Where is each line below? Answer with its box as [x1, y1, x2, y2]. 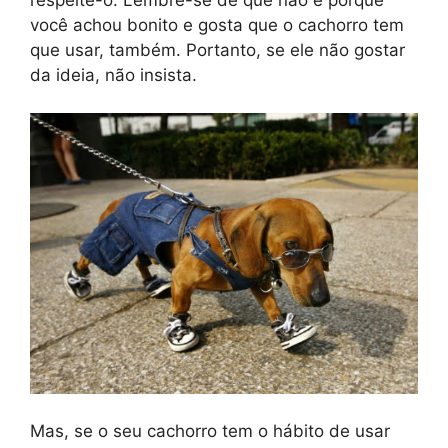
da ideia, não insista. [30, 64, 197, 85]
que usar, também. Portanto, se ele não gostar [30, 39, 405, 60]
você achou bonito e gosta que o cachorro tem [30, 14, 404, 35]
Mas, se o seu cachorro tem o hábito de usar [30, 421, 390, 442]
